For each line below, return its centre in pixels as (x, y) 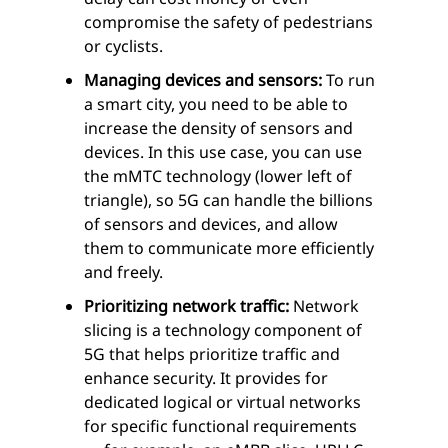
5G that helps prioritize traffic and (212, 354)
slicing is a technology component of (223, 330)
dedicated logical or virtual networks (222, 402)
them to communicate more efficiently (229, 248)
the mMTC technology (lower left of (218, 176)
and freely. (123, 272)
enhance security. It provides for (206, 378)
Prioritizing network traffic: (188, 306)
